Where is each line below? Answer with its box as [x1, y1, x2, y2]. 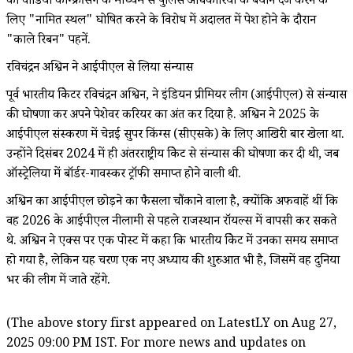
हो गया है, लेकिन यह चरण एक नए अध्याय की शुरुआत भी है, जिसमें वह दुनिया [6, 251, 340, 272]
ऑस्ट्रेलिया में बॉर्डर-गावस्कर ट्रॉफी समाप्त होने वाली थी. [6, 165, 241, 185]
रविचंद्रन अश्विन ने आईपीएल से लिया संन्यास [6, 58, 193, 79]
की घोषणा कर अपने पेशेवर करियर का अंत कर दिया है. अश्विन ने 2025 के [6, 106, 319, 126]
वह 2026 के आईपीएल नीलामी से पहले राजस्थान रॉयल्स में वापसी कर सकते [6, 212, 336, 232]
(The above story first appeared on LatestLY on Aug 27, [6, 314, 336, 335]
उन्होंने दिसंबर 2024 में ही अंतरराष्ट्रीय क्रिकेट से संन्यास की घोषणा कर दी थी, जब [6, 145, 339, 165]
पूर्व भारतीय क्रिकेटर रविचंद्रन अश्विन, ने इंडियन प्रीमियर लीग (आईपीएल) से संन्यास [6, 86, 347, 106]
